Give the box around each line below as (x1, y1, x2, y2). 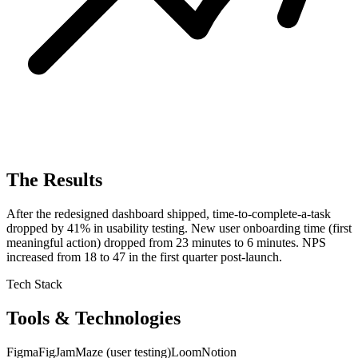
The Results (6, 169, 102, 191)
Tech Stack (6, 277, 62, 292)
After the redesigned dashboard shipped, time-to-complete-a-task (6, 207, 331, 221)
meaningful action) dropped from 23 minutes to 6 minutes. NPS (6, 236, 326, 250)
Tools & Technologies (6, 308, 181, 329)
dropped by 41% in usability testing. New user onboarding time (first (6, 221, 352, 236)
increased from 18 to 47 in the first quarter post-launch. (6, 250, 282, 265)
